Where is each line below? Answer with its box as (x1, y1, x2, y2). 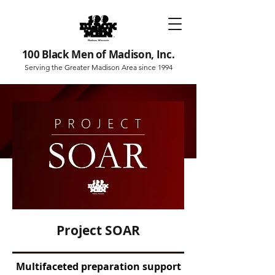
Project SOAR (56, 222, 140, 239)
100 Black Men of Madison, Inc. (21, 47, 175, 61)
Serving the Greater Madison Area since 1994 (24, 63, 172, 72)
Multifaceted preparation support (15, 260, 181, 273)
